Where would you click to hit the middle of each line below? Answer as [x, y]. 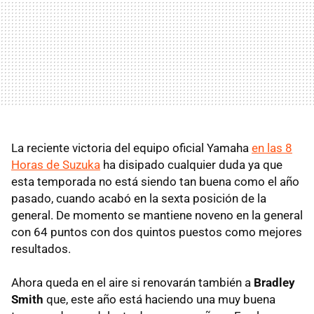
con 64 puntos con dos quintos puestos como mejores [157, 232]
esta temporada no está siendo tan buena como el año [155, 181]
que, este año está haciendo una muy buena [159, 299]
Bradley [274, 282]
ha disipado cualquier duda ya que [191, 164]
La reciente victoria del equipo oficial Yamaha [131, 148]
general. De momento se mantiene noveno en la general [157, 215]
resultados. [41, 248]
